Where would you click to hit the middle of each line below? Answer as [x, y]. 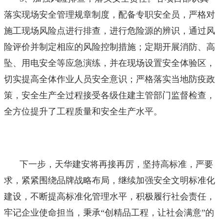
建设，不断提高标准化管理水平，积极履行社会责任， [109, 196]
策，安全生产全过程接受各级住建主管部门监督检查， [109, 95]
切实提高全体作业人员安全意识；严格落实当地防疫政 [109, 79]
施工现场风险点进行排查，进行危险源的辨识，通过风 [109, 31]
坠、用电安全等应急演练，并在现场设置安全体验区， [109, 63]
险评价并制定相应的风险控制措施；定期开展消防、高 [109, 47]
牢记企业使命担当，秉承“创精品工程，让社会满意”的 [109, 212]
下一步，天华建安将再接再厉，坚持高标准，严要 [116, 164]
